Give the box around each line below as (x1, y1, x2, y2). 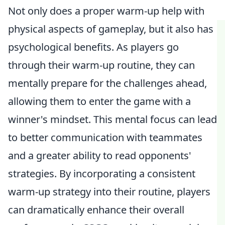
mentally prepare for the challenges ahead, (8, 76, 207, 90)
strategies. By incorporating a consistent (8, 167, 195, 180)
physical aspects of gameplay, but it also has (8, 22, 213, 36)
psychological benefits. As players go (8, 40, 179, 54)
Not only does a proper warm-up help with (8, 4, 204, 18)
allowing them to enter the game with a (8, 94, 191, 108)
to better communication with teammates (8, 131, 202, 144)
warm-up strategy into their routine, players (8, 185, 210, 198)
